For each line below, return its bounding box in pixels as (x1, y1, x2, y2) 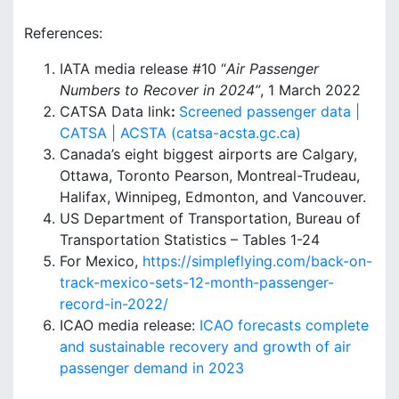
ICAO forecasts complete (199, 315, 369, 334)
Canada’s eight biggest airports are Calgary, (60, 144, 357, 163)
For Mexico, (60, 251, 142, 270)
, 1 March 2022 (260, 80, 361, 99)
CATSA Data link (60, 102, 171, 120)
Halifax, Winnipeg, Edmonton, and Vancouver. (60, 187, 366, 206)
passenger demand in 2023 (60, 358, 244, 377)
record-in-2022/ (60, 294, 168, 313)
